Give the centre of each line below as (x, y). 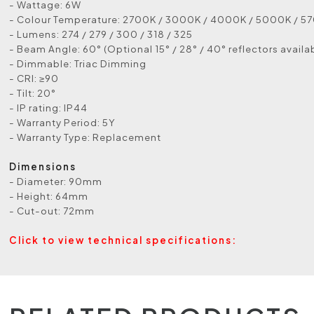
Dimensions (43, 166)
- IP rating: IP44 (49, 108)
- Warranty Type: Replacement (86, 137)
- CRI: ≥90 (34, 78)
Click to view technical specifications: (123, 240)
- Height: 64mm (49, 196)
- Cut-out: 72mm (52, 211)
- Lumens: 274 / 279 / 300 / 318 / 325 (101, 34)
